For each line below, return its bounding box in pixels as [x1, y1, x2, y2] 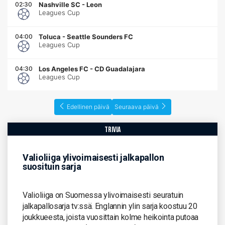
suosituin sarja [23, 161, 81, 172]
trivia [104, 125, 121, 135]
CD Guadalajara [94, 64, 145, 73]
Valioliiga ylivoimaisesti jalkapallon [23, 152, 164, 163]
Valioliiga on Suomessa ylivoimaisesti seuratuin [23, 190, 183, 200]
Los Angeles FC [39, 64, 88, 73]
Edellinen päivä [66, 102, 109, 110]
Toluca [39, 32, 61, 41]
